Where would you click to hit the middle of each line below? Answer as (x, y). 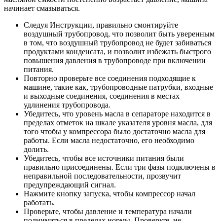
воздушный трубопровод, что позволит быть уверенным (119, 34)
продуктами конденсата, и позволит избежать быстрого (117, 52)
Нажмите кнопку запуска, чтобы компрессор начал (110, 194)
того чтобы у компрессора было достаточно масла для (114, 132)
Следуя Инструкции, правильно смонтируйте (101, 25)
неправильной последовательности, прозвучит (102, 176)
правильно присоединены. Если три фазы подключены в (120, 167)
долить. (36, 149)
